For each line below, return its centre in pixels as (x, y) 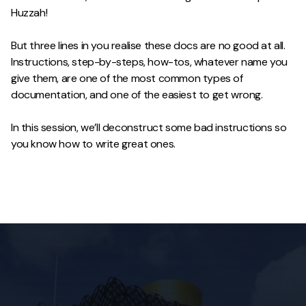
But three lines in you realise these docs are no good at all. (148, 45)
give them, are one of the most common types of (127, 78)
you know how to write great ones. (93, 144)
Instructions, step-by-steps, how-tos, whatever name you (150, 62)
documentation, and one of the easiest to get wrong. (137, 95)
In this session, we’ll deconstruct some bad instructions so (149, 127)
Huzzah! (29, 13)
